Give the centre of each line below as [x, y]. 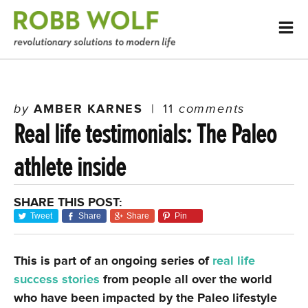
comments [210, 109]
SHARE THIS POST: [68, 202]
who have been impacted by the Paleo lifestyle [145, 298]
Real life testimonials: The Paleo [145, 134]
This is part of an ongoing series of [113, 261]
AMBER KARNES [89, 109]
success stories [57, 279]
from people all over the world [186, 279]
